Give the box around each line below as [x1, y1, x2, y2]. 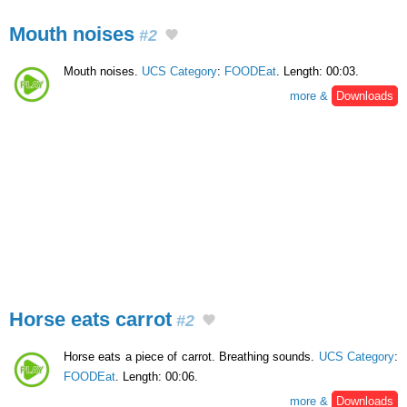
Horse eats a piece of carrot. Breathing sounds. [64, 349, 319, 363]
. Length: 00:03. [276, 65, 359, 79]
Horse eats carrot [9, 308, 172, 332]
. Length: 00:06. [115, 369, 198, 383]
